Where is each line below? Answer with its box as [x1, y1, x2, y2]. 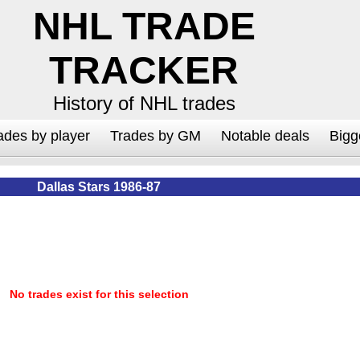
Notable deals [221, 128, 309, 144]
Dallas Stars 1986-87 [37, 179, 161, 194]
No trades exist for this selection [9, 288, 189, 301]
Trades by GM [110, 128, 201, 144]
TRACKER [49, 49, 239, 92]
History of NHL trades [52, 92, 235, 114]
